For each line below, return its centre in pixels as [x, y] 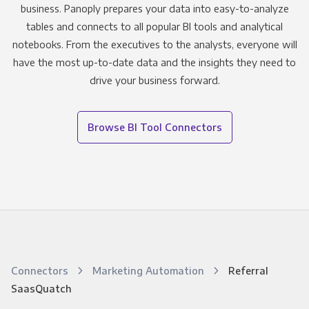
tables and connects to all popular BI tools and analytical [154, 27]
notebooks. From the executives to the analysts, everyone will [154, 44]
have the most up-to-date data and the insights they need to [154, 62]
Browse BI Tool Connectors [154, 127]
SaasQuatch [41, 289]
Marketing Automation [149, 271]
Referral [248, 271]
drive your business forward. [154, 80]
